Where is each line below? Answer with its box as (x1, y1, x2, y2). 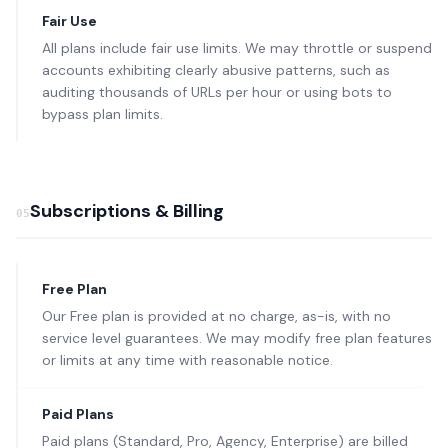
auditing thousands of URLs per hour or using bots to (42, 83, 392, 101)
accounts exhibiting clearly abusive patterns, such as (42, 61, 390, 79)
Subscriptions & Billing (30, 199, 224, 223)
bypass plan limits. (42, 105, 163, 123)
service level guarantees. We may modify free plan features (42, 329, 432, 347)
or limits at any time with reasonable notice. (42, 351, 333, 369)
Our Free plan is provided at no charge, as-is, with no (42, 307, 391, 325)
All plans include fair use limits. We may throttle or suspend (42, 39, 432, 57)
